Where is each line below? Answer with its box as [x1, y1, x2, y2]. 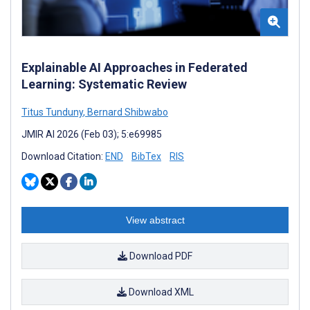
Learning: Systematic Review [21, 77, 187, 92]
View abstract [125, 215, 185, 226]
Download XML [126, 286, 194, 298]
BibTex [131, 151, 161, 163]
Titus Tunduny [21, 107, 83, 118]
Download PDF [127, 250, 192, 262]
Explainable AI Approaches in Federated [21, 60, 248, 75]
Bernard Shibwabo [85, 107, 168, 118]
